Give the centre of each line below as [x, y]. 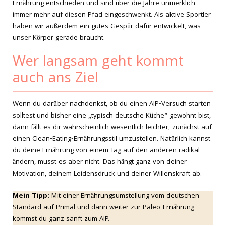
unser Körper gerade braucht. [59, 38]
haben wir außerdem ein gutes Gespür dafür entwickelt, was [107, 27]
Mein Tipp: [31, 196]
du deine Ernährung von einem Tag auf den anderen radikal [106, 151]
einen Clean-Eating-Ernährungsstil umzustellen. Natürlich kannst [111, 139]
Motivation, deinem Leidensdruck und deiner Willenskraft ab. [107, 174]
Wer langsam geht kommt [98, 63]
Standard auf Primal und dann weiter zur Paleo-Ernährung [103, 208]
